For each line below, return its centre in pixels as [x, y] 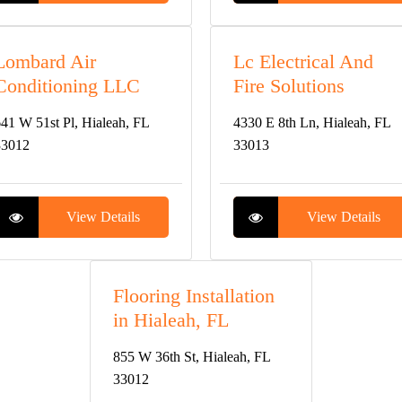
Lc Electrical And [303, 61]
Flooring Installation [194, 296]
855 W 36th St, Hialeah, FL [192, 357]
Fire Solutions [289, 86]
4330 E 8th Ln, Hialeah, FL [312, 122]
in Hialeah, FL [171, 320]
